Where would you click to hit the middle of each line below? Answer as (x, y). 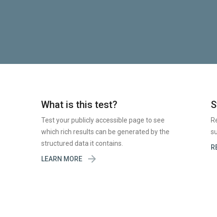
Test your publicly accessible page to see (103, 120)
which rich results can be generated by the (106, 132)
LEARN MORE (62, 159)
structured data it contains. (82, 143)
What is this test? (79, 105)
